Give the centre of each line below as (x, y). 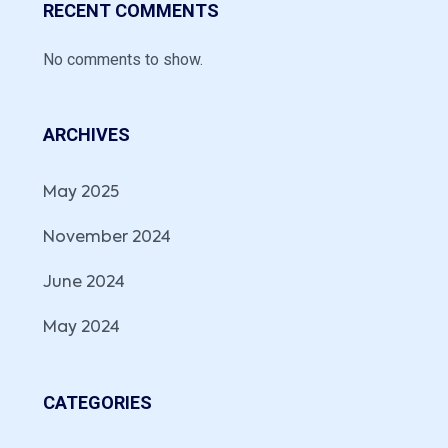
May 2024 (81, 328)
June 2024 (84, 283)
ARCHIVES (86, 134)
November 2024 (107, 238)
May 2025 (81, 193)
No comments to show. (123, 59)
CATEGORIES (97, 402)
